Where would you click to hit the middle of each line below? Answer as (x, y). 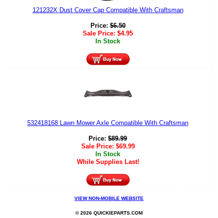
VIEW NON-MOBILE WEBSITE (109, 199)
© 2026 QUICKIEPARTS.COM (109, 213)
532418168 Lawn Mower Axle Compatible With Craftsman (108, 123)
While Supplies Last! (108, 162)
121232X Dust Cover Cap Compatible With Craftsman (108, 10)
